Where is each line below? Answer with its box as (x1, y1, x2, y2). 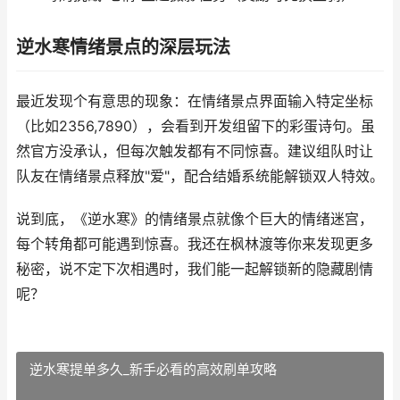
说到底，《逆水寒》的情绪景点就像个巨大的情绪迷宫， (16, 211, 373, 228)
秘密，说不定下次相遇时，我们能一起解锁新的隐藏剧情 (16, 261, 373, 278)
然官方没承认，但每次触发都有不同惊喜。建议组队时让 (16, 143, 373, 160)
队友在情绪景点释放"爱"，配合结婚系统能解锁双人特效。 (16, 168, 384, 185)
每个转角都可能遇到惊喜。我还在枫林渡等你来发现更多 (16, 236, 373, 253)
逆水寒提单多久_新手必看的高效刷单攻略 (29, 361, 277, 378)
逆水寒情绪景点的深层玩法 (16, 37, 230, 58)
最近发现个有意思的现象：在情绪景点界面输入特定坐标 (16, 93, 373, 110)
